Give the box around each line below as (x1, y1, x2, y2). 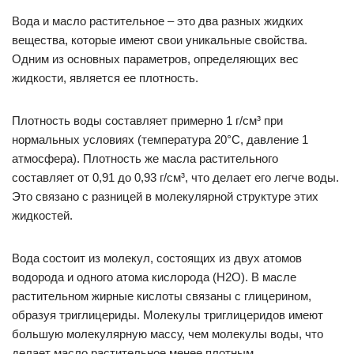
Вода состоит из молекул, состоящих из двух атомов (12, 251, 302, 265)
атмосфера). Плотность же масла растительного (12, 152, 278, 165)
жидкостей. (12, 209, 73, 222)
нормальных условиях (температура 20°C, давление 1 (12, 133, 308, 146)
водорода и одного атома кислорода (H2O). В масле (12, 270, 296, 284)
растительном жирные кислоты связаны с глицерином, (12, 289, 311, 303)
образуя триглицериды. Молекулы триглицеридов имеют (12, 308, 323, 322)
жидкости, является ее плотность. (12, 71, 198, 85)
